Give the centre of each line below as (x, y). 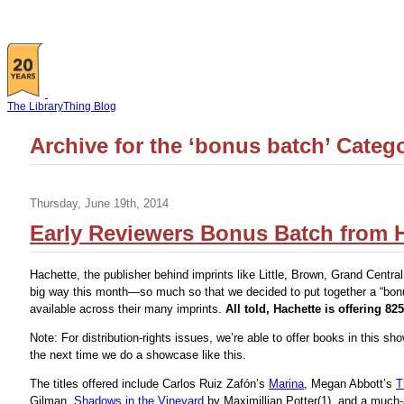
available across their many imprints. (128, 309)
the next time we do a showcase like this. (138, 355)
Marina (286, 384)
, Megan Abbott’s (350, 384)
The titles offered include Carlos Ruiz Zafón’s (149, 384)
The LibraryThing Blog (62, 106)
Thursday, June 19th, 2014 (99, 204)
